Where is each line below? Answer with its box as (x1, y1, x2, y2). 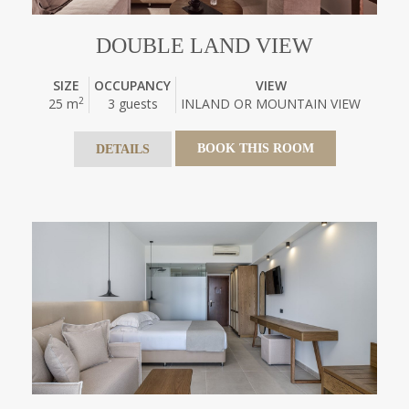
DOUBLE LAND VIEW (96, 34, 313, 58)
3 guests (107, 95, 158, 112)
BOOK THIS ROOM (196, 142, 314, 156)
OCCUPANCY (94, 77, 171, 94)
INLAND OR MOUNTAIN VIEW (181, 95, 361, 112)
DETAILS (95, 142, 150, 156)
